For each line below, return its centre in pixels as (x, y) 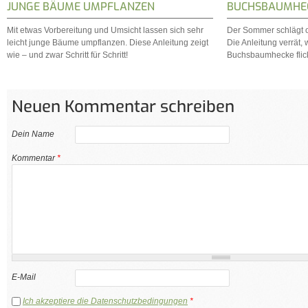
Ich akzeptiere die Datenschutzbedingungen (105, 301)
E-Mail (24, 277)
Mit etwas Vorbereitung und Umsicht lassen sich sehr (105, 30)
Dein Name (33, 134)
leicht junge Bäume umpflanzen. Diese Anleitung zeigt (108, 42)
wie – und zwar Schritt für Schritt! (67, 55)
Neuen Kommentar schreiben (123, 107)
